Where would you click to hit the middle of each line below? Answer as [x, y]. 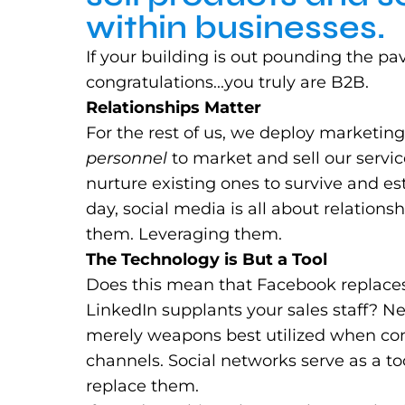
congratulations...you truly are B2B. [228, 82]
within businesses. [236, 28]
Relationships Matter [174, 108]
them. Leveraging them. [184, 234]
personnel [127, 158]
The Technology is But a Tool [207, 259]
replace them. [143, 386]
